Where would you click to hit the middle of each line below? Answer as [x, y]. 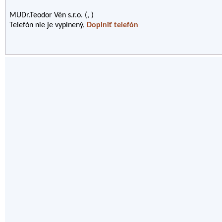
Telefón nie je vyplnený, [47, 25]
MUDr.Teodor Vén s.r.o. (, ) [52, 15]
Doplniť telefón [112, 25]
